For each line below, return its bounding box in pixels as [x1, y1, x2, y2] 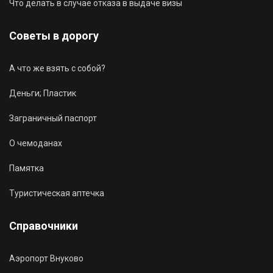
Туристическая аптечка [9, 188, 104, 198]
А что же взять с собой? [9, 63, 105, 73]
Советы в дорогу [9, 29, 99, 42]
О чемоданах [9, 138, 62, 148]
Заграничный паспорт [9, 113, 97, 123]
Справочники [9, 219, 78, 232]
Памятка [9, 163, 44, 173]
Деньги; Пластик [9, 88, 76, 98]
